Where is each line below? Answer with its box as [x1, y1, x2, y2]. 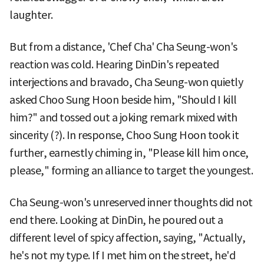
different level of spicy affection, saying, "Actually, [9, 230, 245, 245]
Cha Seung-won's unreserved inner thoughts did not [9, 195, 253, 209]
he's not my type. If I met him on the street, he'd [9, 248, 235, 262]
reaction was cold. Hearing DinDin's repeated [9, 57, 219, 71]
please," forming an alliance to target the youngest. [9, 163, 253, 177]
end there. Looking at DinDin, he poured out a [9, 213, 223, 227]
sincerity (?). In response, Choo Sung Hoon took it [9, 128, 239, 142]
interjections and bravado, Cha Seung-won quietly [9, 75, 243, 89]
